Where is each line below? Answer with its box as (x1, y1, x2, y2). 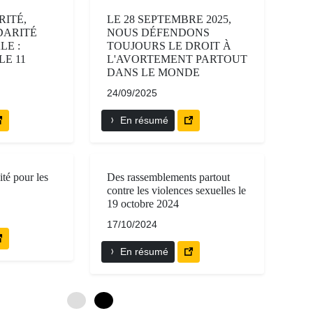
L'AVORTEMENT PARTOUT (107, 53, 247, 66)
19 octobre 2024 (107, 198, 179, 210)
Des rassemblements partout (107, 171, 230, 184)
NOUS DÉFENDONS (107, 27, 210, 39)
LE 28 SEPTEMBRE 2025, (107, 13, 231, 26)
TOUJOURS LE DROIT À (107, 40, 231, 52)
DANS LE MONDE (107, 66, 200, 79)
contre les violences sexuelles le (107, 184, 246, 197)
